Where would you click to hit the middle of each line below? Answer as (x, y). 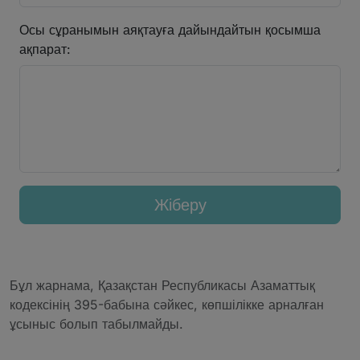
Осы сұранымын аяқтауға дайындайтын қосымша (170, 29)
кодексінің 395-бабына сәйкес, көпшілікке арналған (167, 304)
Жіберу (180, 205)
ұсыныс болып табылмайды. (96, 323)
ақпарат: (45, 49)
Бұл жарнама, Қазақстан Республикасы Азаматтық (162, 285)
